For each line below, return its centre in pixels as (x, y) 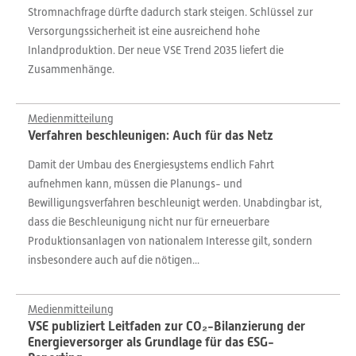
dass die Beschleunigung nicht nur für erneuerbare (149, 222)
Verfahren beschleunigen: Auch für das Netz (151, 135)
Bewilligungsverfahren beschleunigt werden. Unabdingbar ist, (175, 203)
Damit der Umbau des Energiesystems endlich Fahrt (151, 164)
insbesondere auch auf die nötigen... (114, 260)
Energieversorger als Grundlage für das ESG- (151, 342)
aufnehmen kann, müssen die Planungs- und (135, 184)
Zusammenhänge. (71, 69)
